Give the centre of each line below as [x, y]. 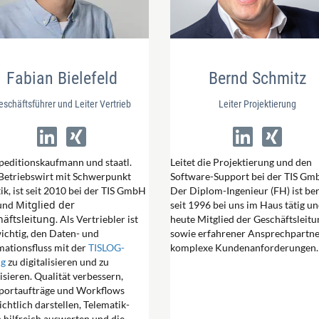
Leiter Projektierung [257, 104]
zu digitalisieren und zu [57, 261]
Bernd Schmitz [257, 78]
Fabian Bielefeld [62, 78]
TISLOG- [106, 247]
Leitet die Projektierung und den [241, 162]
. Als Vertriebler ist [97, 219]
